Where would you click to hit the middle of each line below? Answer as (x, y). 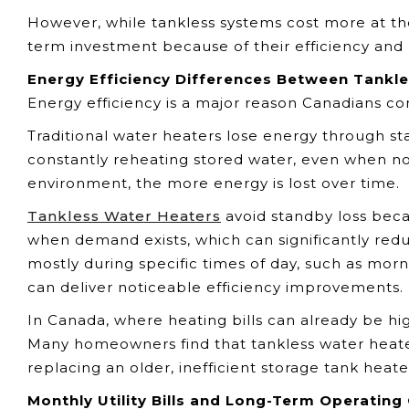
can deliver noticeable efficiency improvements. (215, 287)
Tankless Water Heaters (124, 216)
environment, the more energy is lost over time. (214, 183)
